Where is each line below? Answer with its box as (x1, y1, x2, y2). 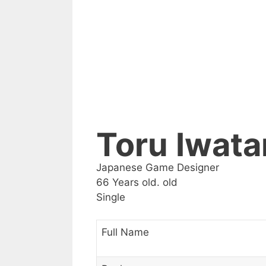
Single (96, 191, 125, 203)
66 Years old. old (96, 176, 178, 188)
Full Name (102, 226, 149, 239)
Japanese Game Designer (96, 161, 219, 173)
